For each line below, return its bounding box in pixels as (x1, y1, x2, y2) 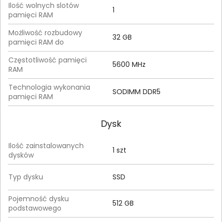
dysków (8, 150, 34, 160)
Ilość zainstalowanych (8, 141, 84, 151)
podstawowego (8, 203, 61, 213)
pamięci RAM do (8, 37, 64, 47)
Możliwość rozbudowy (8, 28, 82, 38)
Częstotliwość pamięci (8, 55, 87, 65)
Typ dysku (8, 172, 43, 182)
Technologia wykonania (8, 82, 90, 92)
